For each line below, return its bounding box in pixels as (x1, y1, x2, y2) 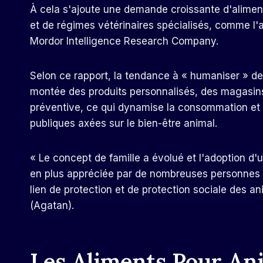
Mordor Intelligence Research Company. (30, 35, 218, 47)
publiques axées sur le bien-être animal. (30, 117, 217, 129)
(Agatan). (30, 200, 74, 211)
